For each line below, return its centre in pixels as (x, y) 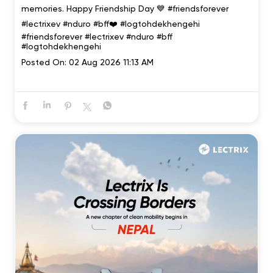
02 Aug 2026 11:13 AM (111, 62)
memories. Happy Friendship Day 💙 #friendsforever (125, 9)
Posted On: (44, 62)
